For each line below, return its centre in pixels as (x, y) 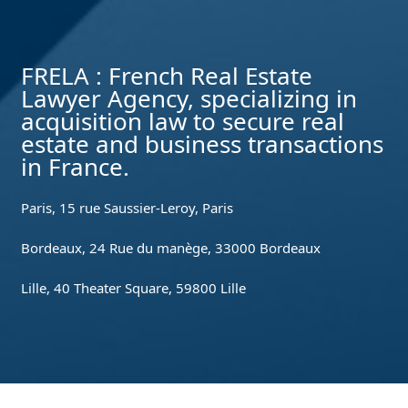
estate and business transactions (203, 144)
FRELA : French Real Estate (167, 76)
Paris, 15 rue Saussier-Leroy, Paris (127, 208)
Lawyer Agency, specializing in (189, 98)
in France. (76, 167)
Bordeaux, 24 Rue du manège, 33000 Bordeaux (171, 248)
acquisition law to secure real (183, 121)
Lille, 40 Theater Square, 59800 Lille (134, 288)
